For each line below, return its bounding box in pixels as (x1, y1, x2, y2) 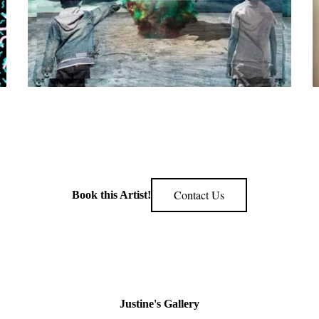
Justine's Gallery (120, 298, 199, 310)
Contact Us (174, 187, 224, 202)
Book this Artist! (72, 189, 151, 201)
